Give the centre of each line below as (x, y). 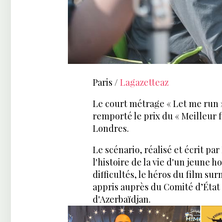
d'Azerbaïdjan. (122, 199)
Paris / (106, 83)
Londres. (111, 129)
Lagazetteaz (144, 83)
